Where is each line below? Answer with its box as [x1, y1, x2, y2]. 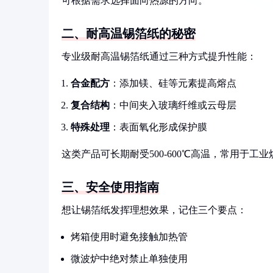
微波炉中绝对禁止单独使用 [71, 253, 188, 264]
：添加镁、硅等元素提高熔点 [110, 78, 236, 88]
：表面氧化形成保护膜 [110, 122, 207, 132]
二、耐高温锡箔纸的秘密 [62, 27, 196, 40]
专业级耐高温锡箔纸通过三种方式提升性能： [62, 51, 257, 62]
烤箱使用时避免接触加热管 [71, 232, 188, 242]
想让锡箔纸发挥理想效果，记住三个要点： [62, 205, 247, 215]
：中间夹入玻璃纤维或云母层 [110, 100, 236, 110]
